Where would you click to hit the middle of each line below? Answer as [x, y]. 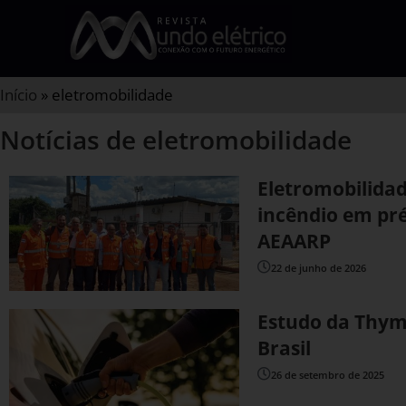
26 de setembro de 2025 [328, 375]
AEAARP [295, 241]
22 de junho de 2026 [319, 268]
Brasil [285, 348]
